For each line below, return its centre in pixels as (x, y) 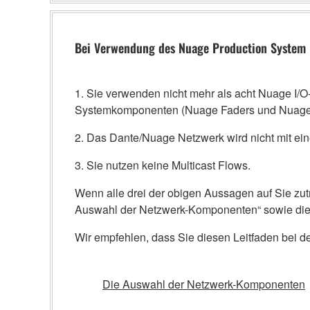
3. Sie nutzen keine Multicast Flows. (163, 165)
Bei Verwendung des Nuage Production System (190, 48)
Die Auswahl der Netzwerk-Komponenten (204, 284)
